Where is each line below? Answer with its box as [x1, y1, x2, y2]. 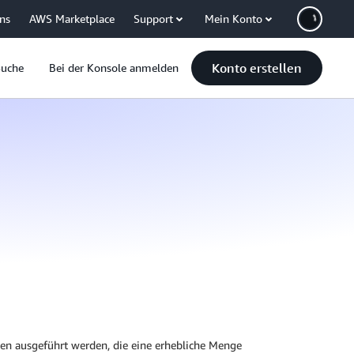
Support [134, 12, 173, 25]
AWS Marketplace [29, 12, 115, 25]
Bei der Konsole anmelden [49, 61, 179, 74]
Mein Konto [205, 12, 262, 25]
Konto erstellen [212, 60, 302, 76]
